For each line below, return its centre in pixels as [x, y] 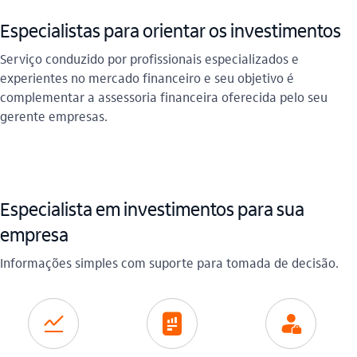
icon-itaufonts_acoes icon [53, 324]
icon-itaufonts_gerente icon [291, 324]
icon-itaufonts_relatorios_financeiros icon [172, 324]
